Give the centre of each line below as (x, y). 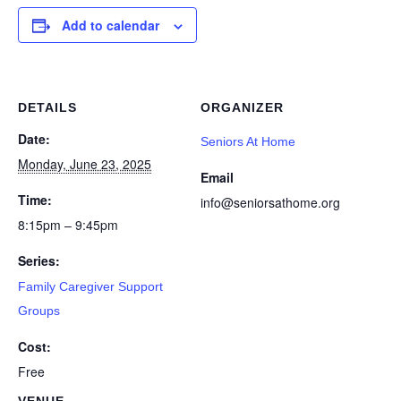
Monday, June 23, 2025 (85, 164)
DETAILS (47, 108)
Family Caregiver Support (90, 287)
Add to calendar (111, 26)
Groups (39, 311)
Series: (39, 261)
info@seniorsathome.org (270, 203)
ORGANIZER (242, 108)
